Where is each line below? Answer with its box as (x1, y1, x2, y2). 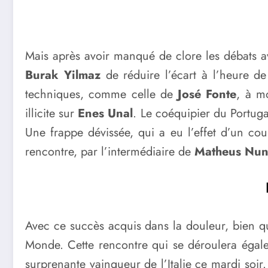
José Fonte (178, 86, 237, 103)
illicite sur (25, 105, 78, 123)
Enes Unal (78, 105, 133, 123)
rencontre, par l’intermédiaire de (25, 143, 194, 161)
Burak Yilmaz (25, 66, 100, 84)
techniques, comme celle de (25, 86, 178, 103)
